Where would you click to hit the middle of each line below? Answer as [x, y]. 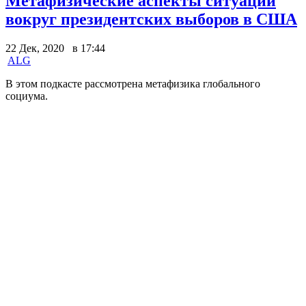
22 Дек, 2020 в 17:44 [55, 48]
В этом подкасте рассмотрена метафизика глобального [133, 83]
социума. [27, 96]
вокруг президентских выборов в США [151, 19]
